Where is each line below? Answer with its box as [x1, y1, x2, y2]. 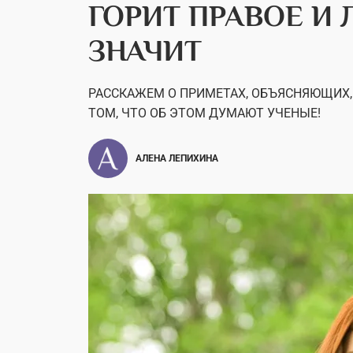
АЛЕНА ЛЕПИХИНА [136, 153, 218, 164]
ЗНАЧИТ [88, 34, 202, 67]
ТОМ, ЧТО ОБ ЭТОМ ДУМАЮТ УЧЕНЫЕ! [88, 106, 321, 121]
